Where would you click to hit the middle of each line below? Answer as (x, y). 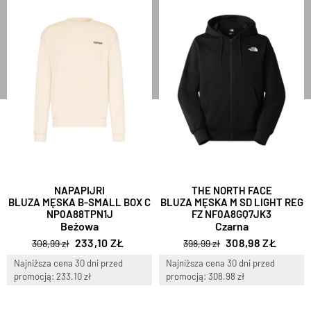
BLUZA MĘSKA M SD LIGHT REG (232, 202)
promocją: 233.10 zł (52, 277)
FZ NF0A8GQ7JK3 (232, 214)
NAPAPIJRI (79, 191)
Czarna (232, 226)
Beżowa (79, 226)
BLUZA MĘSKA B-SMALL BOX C (79, 202)
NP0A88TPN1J (79, 214)
